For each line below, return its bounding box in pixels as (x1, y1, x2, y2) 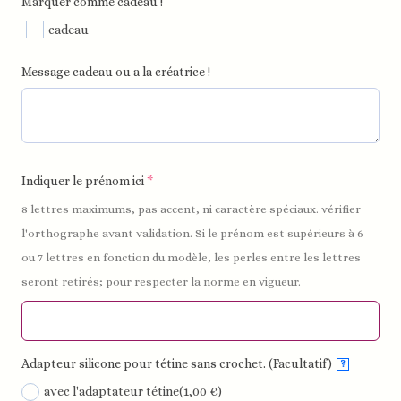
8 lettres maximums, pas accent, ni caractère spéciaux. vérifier (21, 202, 362, 217)
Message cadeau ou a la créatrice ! (21, 64, 211, 80)
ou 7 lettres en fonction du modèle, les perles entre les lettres (21, 251, 362, 265)
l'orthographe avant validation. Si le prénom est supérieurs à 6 (21, 226, 364, 241)
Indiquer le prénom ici (21, 174, 148, 189)
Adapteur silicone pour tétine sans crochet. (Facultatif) (21, 356, 333, 371)
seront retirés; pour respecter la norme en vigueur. (21, 275, 302, 289)
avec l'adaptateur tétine (44, 384, 180, 399)
